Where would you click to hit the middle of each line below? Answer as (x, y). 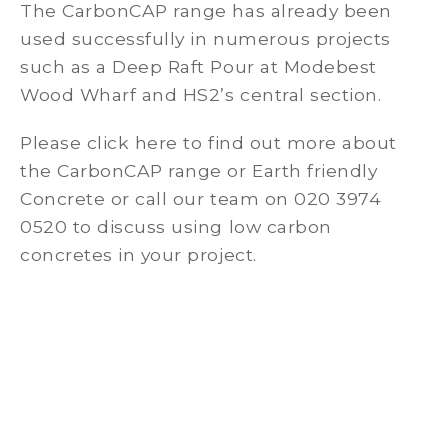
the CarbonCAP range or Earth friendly (199, 171)
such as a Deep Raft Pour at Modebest (198, 67)
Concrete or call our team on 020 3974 (201, 199)
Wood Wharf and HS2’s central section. (201, 95)
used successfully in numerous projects (205, 39)
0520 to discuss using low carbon (176, 227)
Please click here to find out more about (208, 143)
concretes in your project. (141, 255)
